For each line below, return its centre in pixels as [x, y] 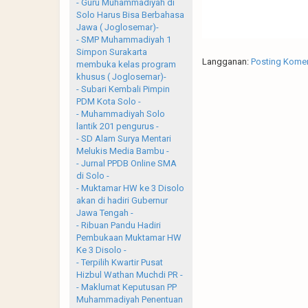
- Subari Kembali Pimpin [123, 89]
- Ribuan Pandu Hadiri [119, 225]
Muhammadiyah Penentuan [130, 299]
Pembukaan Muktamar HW [129, 237]
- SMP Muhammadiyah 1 [124, 39]
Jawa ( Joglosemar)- [118, 27]
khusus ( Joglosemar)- [121, 76]
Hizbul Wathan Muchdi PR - [130, 274]
